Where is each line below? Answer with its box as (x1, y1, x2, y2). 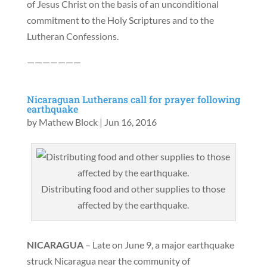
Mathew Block (38, 116, 98, 128)
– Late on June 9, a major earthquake (83, 239, 234, 251)
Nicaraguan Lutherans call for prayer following (26, 93, 240, 106)
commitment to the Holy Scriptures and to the (26, 14, 214, 26)
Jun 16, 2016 (104, 116, 157, 128)
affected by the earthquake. (77, 199, 190, 211)
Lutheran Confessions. (26, 30, 119, 42)
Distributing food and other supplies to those (41, 183, 226, 195)
